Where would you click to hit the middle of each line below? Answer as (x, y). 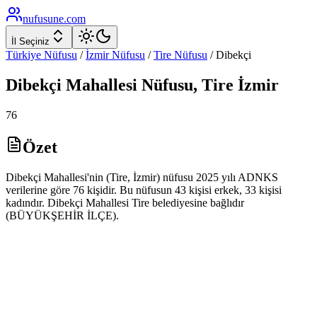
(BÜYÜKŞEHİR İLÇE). (62, 215)
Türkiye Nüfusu (41, 55)
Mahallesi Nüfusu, (132, 85)
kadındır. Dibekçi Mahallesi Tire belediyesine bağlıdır (125, 202)
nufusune (43, 19)
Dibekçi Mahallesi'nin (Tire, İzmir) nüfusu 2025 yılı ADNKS (142, 177)
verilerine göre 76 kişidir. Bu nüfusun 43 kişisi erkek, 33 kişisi (144, 190)
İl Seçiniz (30, 41)
